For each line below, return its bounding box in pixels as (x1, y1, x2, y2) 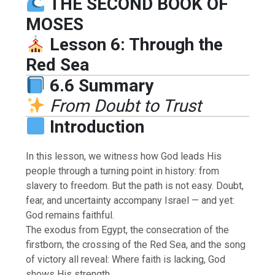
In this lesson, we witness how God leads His (26, 150, 222, 162)
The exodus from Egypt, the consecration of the (26, 223, 230, 236)
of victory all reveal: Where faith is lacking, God (26, 253, 226, 265)
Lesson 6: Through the (49, 34, 223, 55)
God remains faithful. (26, 209, 115, 221)
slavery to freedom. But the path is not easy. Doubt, (26, 179, 244, 192)
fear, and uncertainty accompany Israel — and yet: (26, 194, 235, 206)
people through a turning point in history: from (26, 165, 220, 177)
